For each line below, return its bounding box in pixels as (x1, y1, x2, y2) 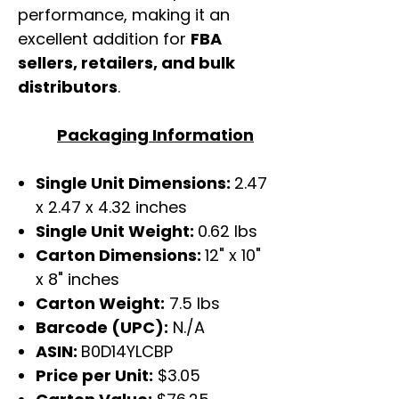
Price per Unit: (36, 364, 153, 387)
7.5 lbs (165, 292, 220, 315)
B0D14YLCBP (81, 340, 173, 363)
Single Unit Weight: (36, 220, 198, 243)
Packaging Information (57, 124, 254, 147)
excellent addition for (18, 28, 191, 51)
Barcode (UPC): (36, 316, 168, 339)
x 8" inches (36, 268, 119, 291)
